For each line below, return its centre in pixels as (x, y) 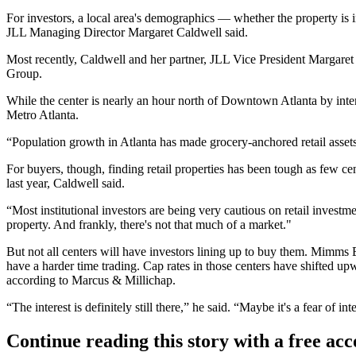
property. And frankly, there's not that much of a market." (149, 224)
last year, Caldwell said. (66, 183)
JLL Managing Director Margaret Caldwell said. (127, 32)
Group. (24, 74)
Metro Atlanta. (43, 115)
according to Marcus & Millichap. (91, 280)
